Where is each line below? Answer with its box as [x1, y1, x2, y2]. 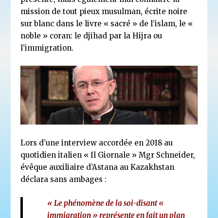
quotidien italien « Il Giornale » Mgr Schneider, [20, 150, 196, 160]
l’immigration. [20, 43, 74, 53]
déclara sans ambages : [20, 174, 107, 184]
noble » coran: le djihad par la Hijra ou [20, 31, 163, 41]
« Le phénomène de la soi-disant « [47, 198, 164, 208]
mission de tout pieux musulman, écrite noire [20, 7, 188, 17]
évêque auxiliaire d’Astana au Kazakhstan [20, 162, 175, 172]
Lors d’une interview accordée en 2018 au [20, 138, 173, 147]
